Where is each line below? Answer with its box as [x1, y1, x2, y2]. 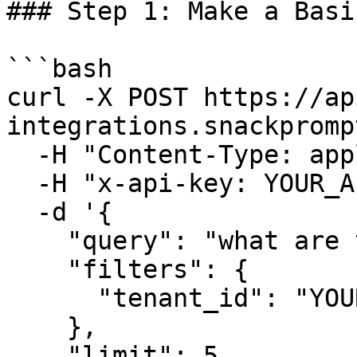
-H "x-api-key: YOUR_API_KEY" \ [6, 169, 37, 198]
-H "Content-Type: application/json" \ [6, 140, 37, 169]
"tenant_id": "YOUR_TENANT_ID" [6, 284, 97, 312]
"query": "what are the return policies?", [6, 226, 67, 255]
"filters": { [6, 255, 67, 284]
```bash [6, 54, 112, 83]
